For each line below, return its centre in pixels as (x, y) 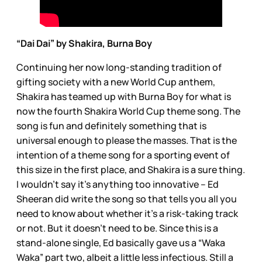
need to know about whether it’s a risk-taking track (127, 213)
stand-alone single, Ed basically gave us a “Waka (121, 242)
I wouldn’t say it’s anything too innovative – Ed (118, 184)
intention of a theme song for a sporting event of (123, 155)
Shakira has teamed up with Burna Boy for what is (124, 96)
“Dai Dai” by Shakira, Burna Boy (84, 43)
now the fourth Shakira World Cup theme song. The (128, 111)
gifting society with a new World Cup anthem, (116, 82)
